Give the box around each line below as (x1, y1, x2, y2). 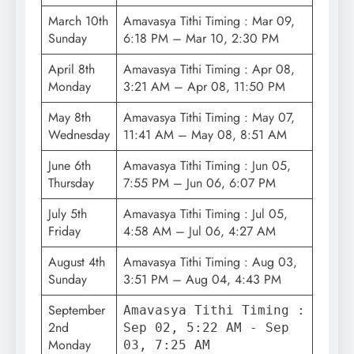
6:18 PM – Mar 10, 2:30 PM (123, 29, 279, 48)
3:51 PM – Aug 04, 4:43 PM (123, 270, 281, 289)
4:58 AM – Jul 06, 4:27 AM (123, 222, 276, 241)
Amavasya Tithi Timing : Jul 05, (123, 205, 288, 224)
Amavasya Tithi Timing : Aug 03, (123, 253, 297, 272)
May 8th (48, 108, 91, 127)
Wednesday (48, 126, 110, 145)
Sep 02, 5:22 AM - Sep (123, 320, 289, 336)
